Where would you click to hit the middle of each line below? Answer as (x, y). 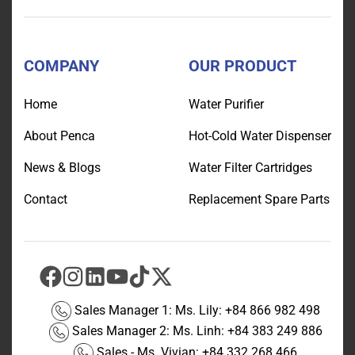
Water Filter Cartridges (250, 167)
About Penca (59, 136)
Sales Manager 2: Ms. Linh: (148, 331)
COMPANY (61, 65)
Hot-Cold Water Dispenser (260, 136)
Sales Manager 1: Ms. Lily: (148, 311)
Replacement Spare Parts (259, 199)
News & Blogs (62, 167)
